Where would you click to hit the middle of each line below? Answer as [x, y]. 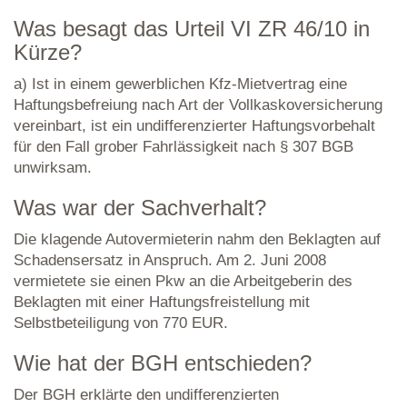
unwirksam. [53, 168]
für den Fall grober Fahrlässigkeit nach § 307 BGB [184, 147]
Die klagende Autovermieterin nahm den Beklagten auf [197, 239]
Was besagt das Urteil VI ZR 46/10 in [192, 29]
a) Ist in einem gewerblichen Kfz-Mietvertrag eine [180, 84]
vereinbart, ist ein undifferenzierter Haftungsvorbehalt [194, 126]
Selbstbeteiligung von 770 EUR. [121, 323]
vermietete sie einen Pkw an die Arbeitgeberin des [183, 281]
